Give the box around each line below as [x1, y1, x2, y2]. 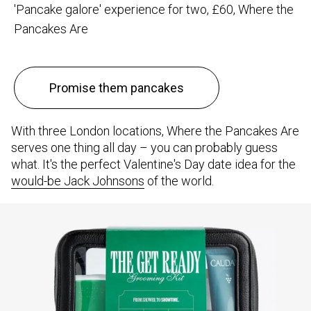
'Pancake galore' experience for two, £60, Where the [14, 2, 294, 17]
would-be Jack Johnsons [11, 174, 144, 189]
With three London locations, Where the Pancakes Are [11, 124, 299, 139]
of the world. [144, 174, 214, 189]
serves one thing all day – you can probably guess [11, 140, 278, 155]
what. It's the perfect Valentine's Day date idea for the [11, 157, 296, 172]
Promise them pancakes [49, 81, 184, 96]
